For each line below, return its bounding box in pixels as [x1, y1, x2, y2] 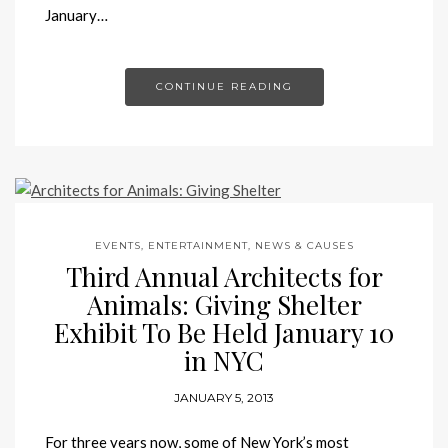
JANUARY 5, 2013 [174, 389, 274, 405]
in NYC [184, 342, 264, 378]
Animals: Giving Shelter [86, 286, 362, 322]
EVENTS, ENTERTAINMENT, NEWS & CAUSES [94, 238, 354, 252]
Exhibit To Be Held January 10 [54, 314, 394, 350]
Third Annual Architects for [65, 258, 383, 294]
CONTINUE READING [155, 79, 293, 93]
